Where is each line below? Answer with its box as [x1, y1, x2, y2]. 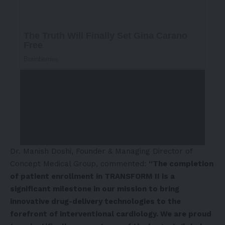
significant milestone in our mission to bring [10, 184, 179, 194]
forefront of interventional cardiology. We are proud [10, 209, 211, 219]
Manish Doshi [23, 147, 71, 156]
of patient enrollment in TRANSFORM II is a [10, 172, 175, 181]
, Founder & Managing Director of [71, 147, 192, 156]
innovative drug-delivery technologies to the [10, 197, 181, 206]
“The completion [149, 159, 213, 169]
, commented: [96, 159, 149, 169]
